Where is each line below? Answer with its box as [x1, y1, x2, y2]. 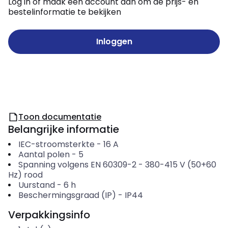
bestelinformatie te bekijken [8, 6, 121, 18]
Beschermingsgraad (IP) [18, 189, 116, 201]
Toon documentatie [18, 111, 101, 123]
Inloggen [96, 36, 132, 47]
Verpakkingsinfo [8, 208, 90, 222]
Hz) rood [8, 169, 43, 181]
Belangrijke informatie [8, 122, 119, 136]
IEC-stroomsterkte [18, 138, 95, 150]
